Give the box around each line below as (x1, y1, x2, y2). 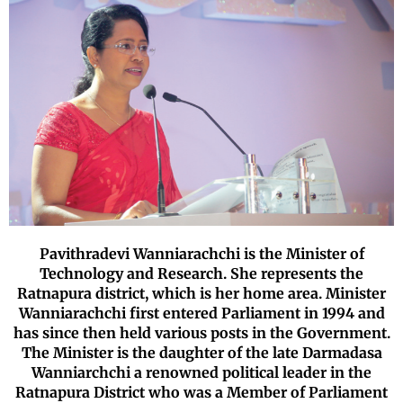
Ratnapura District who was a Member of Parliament (15, 382, 388, 401)
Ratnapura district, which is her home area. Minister (17, 283, 386, 302)
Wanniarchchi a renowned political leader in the (31, 363, 372, 381)
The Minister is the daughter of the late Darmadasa (21, 343, 382, 362)
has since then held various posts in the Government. (13, 323, 390, 342)
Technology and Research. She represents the (40, 264, 363, 282)
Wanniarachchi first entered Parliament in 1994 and (18, 303, 385, 322)
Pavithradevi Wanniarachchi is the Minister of (39, 244, 364, 263)
